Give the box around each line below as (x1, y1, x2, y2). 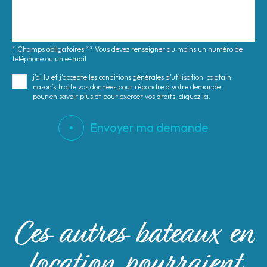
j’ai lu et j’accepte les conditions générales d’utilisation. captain (33, 72, 231, 82)
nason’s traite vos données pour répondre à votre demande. (33, 82, 222, 91)
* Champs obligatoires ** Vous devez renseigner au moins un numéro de (12, 44, 243, 54)
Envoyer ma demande (90, 120, 209, 135)
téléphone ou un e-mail (12, 54, 86, 63)
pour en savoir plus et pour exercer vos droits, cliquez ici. (33, 91, 210, 101)
